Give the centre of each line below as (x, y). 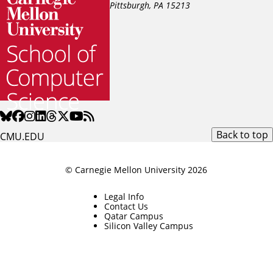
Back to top (242, 135)
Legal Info (124, 197)
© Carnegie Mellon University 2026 (136, 170)
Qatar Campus (133, 216)
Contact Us (126, 207)
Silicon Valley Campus (148, 226)
